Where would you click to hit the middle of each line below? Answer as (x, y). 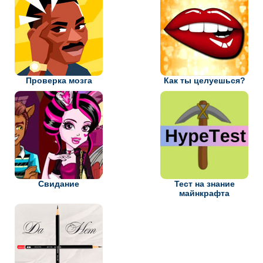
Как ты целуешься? (204, 81)
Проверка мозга (59, 81)
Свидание (59, 184)
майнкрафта (204, 193)
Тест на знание (204, 184)
